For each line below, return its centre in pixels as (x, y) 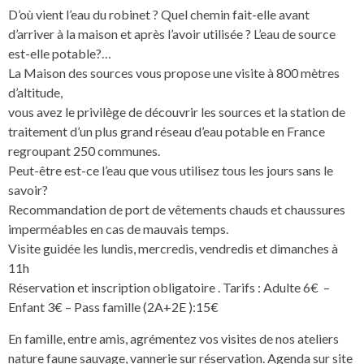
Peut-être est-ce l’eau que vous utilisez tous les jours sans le (171, 171)
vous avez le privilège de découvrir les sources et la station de (177, 112)
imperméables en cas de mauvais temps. (118, 229)
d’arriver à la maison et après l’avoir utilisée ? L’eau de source (172, 34)
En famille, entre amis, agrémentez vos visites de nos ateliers (173, 338)
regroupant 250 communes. (84, 151)
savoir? (28, 190)
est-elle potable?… (60, 54)
